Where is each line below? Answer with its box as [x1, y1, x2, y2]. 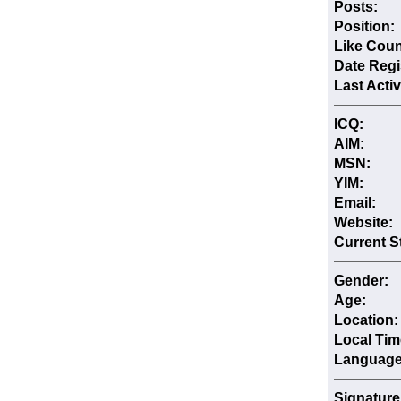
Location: [333, 312, 398, 328]
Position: [333, 19, 395, 35]
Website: [333, 215, 393, 231]
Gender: [333, 273, 388, 289]
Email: [333, 195, 376, 211]
